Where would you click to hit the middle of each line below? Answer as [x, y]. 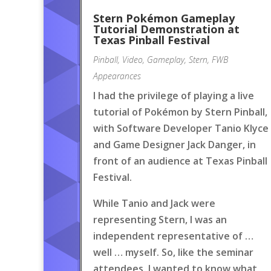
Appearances [117, 76]
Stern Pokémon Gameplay [164, 18]
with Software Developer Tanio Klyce [181, 128]
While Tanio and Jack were [154, 203]
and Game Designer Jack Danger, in [175, 145]
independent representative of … [173, 236]
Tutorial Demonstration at [166, 29]
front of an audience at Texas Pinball [180, 161]
